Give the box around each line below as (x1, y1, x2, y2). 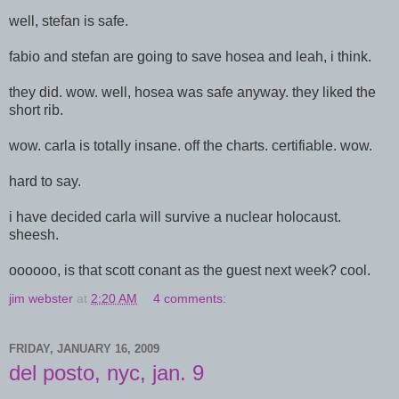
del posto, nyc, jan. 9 (9, 361, 204, 386)
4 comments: (153, 291, 227, 306)
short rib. (9, 102, 63, 118)
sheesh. (9, 227, 59, 243)
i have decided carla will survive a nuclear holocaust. (9, 209, 341, 225)
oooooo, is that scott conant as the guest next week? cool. (9, 263, 370, 279)
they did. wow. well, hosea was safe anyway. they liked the (9, 85, 376, 101)
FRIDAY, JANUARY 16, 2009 (9, 341, 159, 355)
